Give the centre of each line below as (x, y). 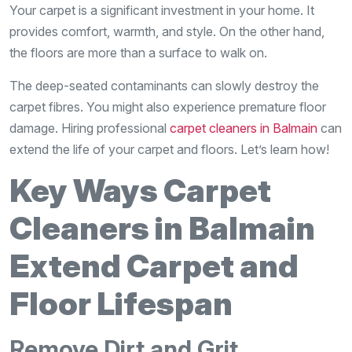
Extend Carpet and (154, 266)
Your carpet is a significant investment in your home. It (162, 10)
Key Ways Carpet (140, 190)
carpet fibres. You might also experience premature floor (168, 106)
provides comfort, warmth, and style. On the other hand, (167, 31)
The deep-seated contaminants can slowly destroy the (164, 85)
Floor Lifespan (121, 303)
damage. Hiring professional (90, 128)
